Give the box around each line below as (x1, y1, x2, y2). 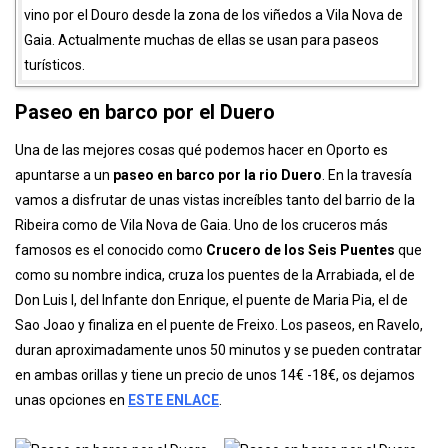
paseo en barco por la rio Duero (113, 271, 322, 288)
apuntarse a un (15, 271, 113, 288)
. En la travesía (322, 271, 412, 288)
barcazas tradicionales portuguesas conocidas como (24, 61, 356, 78)
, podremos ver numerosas (226, 36, 395, 53)
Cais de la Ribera (115, 36, 226, 53)
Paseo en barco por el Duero (15, 204, 275, 229)
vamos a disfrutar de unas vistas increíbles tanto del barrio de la (15, 296, 415, 313)
